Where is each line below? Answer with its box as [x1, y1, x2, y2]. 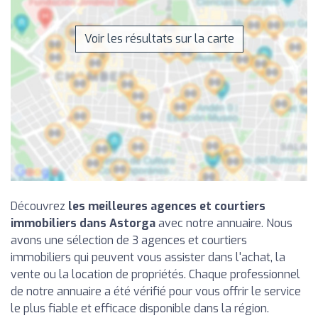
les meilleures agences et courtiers [68, 198, 265, 214]
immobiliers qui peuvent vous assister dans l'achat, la [11, 249, 285, 265]
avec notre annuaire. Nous [155, 215, 292, 231]
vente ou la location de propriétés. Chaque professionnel [11, 266, 300, 282]
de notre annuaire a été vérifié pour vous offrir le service [11, 283, 301, 299]
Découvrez [11, 198, 68, 214]
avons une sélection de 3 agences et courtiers [11, 232, 247, 248]
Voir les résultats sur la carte [84, 31, 234, 46]
